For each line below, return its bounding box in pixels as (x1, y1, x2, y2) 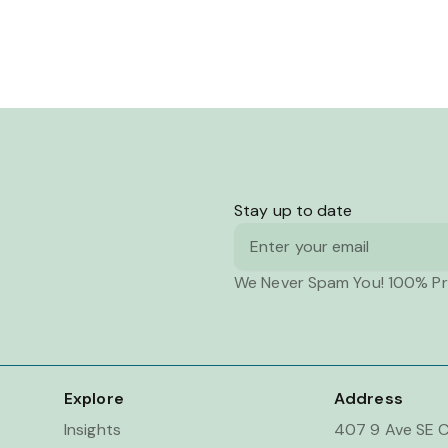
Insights (64, 419, 121, 441)
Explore (64, 388, 124, 410)
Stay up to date (234, 200, 353, 222)
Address (334, 388, 403, 410)
